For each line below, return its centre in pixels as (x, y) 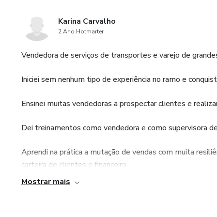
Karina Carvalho (87, 21)
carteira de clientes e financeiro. (75, 165)
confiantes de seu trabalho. (67, 201)
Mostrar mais (46, 182)
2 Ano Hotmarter (81, 31)
